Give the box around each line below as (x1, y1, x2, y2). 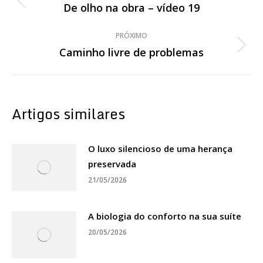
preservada (88, 157, 136, 170)
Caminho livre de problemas (59, 45, 204, 59)
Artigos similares (12, 102, 125, 125)
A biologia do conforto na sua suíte (88, 210, 241, 222)
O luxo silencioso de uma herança (88, 142, 232, 154)
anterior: (130, 16, 168, 28)
